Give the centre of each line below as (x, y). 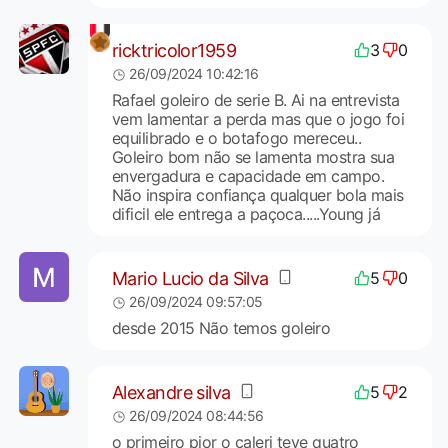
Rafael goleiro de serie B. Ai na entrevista (255, 100)
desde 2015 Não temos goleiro (221, 328)
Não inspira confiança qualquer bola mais (257, 195)
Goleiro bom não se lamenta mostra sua (253, 157)
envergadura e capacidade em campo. (247, 176)
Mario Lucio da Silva (190, 278)
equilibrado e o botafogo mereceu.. (236, 138)
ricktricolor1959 (174, 50)
